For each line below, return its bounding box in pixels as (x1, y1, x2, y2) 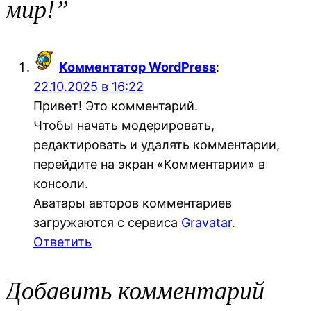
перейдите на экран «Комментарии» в (33, 156, 265, 171)
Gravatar (181, 215, 232, 230)
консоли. (33, 176, 88, 191)
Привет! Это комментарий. (33, 98, 198, 113)
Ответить (33, 234, 92, 249)
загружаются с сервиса (33, 215, 181, 230)
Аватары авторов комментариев (33, 195, 232, 210)
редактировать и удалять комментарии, (33, 137, 280, 152)
